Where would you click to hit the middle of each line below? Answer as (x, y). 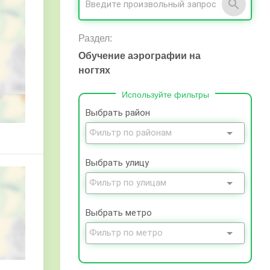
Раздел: (95, 38)
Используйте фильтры (165, 95)
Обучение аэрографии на (140, 56)
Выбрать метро (119, 213)
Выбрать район (118, 113)
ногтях (94, 70)
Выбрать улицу (117, 163)
